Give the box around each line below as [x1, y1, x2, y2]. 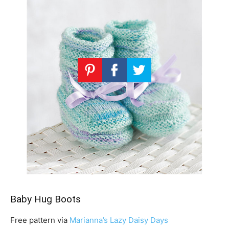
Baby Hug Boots [10, 193, 81, 205]
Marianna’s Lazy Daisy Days [70, 215, 168, 225]
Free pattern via [10, 215, 70, 225]
